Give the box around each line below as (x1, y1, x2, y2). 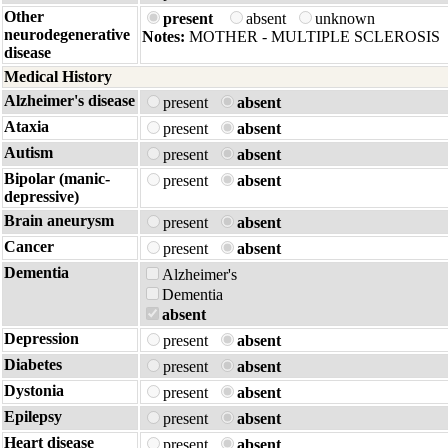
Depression (4, 330, 79, 347)
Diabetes (4, 356, 62, 373)
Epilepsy (4, 408, 62, 425)
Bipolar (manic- (4, 170, 110, 187)
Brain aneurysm (4, 212, 114, 229)
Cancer (4, 238, 54, 255)
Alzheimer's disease (4, 92, 135, 109)
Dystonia (4, 382, 64, 399)
